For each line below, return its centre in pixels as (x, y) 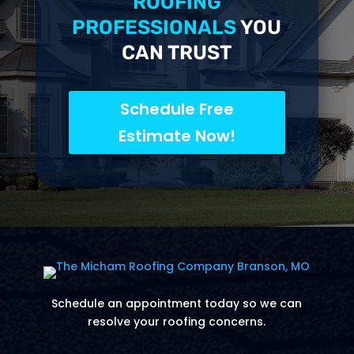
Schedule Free (177, 109)
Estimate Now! (177, 136)
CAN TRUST (177, 53)
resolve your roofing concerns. (177, 322)
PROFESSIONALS (154, 28)
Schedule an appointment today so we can (177, 304)
